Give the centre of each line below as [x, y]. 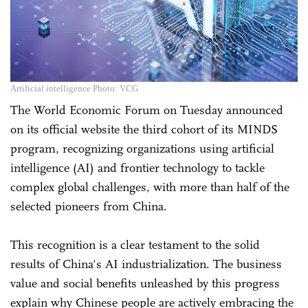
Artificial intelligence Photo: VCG [74, 88]
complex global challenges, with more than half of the [150, 187]
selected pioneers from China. [89, 206]
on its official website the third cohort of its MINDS [144, 129]
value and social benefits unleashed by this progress [145, 283]
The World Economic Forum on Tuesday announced [147, 110]
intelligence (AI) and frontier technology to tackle [137, 167]
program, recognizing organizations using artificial [142, 148]
